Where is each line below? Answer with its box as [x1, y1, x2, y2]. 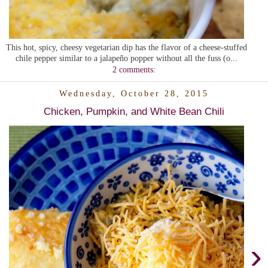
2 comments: [112, 64, 156, 74]
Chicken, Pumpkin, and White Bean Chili [44, 105, 224, 117]
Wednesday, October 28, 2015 [59, 89, 209, 99]
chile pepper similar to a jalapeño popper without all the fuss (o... [16, 53, 237, 63]
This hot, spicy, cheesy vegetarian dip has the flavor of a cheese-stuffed [6, 42, 247, 52]
